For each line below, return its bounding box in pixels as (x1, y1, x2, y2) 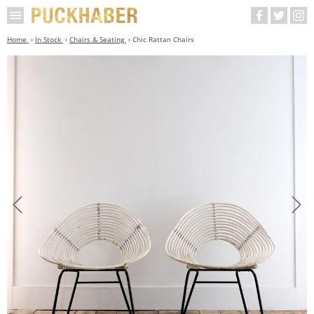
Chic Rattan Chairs (132, 34, 194, 44)
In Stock (35, 34, 63, 44)
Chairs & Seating (69, 34, 126, 44)
